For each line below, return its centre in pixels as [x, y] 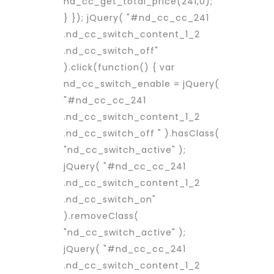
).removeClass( [101, 216]
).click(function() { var [119, 67]
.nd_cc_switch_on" [110, 199]
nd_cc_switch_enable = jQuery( [142, 84]
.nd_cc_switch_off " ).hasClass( [142, 133]
